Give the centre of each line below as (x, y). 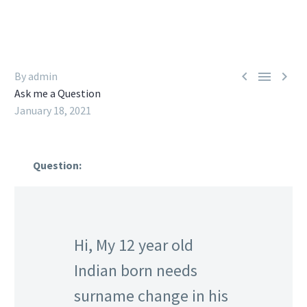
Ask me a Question (58, 93)
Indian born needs (136, 270)
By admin (36, 76)
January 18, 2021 (53, 110)
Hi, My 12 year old (134, 245)
